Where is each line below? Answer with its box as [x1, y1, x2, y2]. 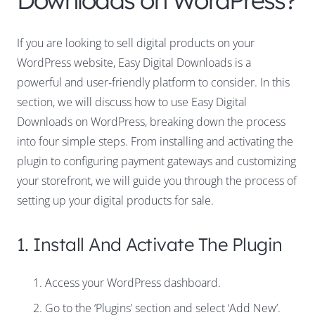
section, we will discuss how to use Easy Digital [17, 94, 247, 110]
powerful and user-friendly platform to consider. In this [17, 75, 290, 91]
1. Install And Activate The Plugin [17, 233, 283, 256]
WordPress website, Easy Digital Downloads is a [17, 55, 251, 71]
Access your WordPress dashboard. [45, 275, 221, 291]
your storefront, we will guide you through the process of [17, 173, 297, 189]
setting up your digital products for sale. [17, 193, 214, 209]
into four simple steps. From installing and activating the [17, 134, 293, 150]
